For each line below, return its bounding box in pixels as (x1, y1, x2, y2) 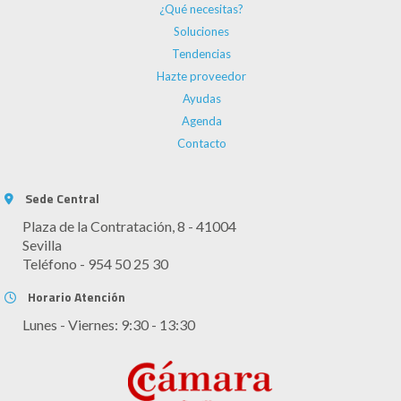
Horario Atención (28, 286, 125, 306)
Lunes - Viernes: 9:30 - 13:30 (22, 315, 195, 333)
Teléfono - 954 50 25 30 (22, 254, 168, 272)
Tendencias (172, 46, 231, 61)
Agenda (181, 113, 222, 128)
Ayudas (182, 90, 221, 106)
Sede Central (25, 188, 99, 208)
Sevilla (22, 235, 62, 253)
